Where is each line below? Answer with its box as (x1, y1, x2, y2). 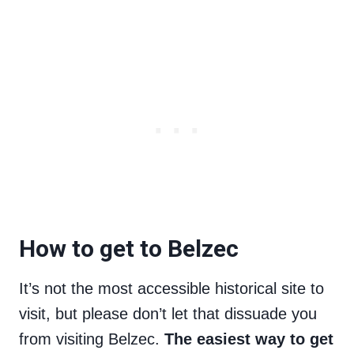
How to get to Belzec (19, 235, 239, 263)
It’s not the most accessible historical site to (19, 280, 324, 298)
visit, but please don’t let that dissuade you (19, 305, 317, 323)
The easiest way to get (164, 330, 333, 348)
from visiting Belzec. (19, 330, 164, 348)
